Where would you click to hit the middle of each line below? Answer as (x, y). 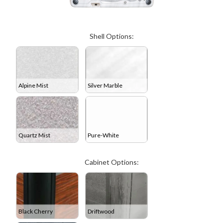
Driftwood (101, 211)
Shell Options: (111, 36)
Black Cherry (36, 211)
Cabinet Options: (111, 162)
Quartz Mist (34, 135)
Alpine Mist (33, 85)
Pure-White (103, 135)
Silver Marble (105, 85)
